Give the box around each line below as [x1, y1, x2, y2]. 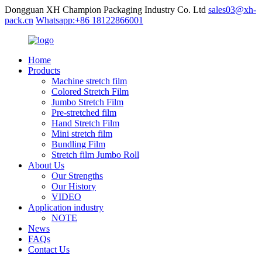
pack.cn [5, 15, 33, 25]
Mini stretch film [51, 129, 112, 139]
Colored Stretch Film [51, 87, 129, 96]
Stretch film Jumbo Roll [51, 150, 139, 160]
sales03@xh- [208, 5, 256, 15]
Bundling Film [51, 139, 105, 149]
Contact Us [28, 244, 70, 254]
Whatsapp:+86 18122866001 [36, 15, 143, 25]
